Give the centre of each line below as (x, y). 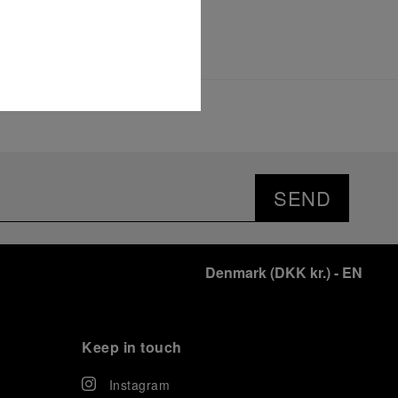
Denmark (236, 272)
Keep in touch (132, 346)
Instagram (139, 384)
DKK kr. (300, 272)
